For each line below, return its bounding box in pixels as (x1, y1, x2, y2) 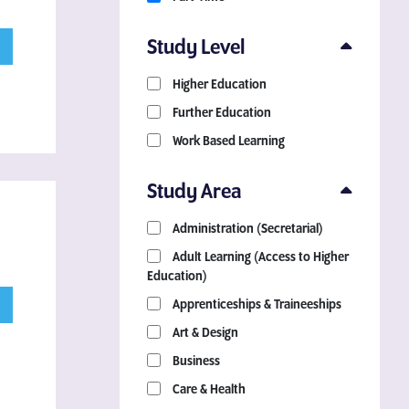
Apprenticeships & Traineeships (170, 298, 341, 311)
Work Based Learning (170, 134, 285, 148)
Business (170, 354, 220, 368)
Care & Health (170, 383, 246, 396)
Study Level (147, 37, 245, 58)
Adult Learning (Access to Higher (170, 250, 349, 264)
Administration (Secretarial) (170, 222, 323, 236)
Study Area (147, 181, 241, 203)
